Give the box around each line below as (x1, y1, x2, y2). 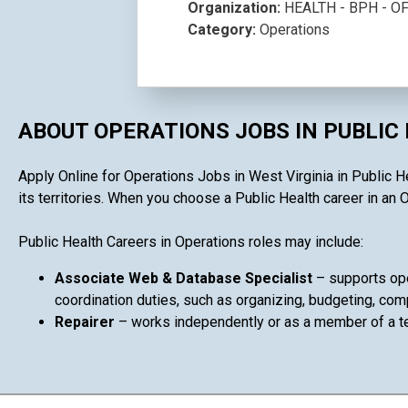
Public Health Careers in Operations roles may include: (18, 232, 363, 250)
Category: (188, 21, 260, 38)
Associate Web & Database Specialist (55, 269, 316, 287)
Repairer (55, 312, 118, 331)
